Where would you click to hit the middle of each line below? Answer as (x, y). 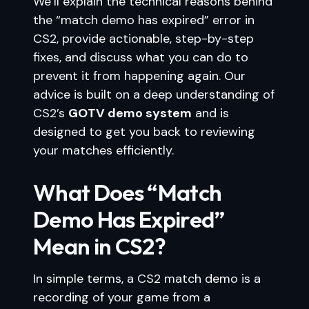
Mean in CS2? (100, 246)
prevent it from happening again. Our (139, 76)
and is (210, 113)
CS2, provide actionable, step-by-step (143, 39)
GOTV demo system (130, 113)
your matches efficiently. (103, 150)
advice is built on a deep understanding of (154, 94)
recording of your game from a (122, 297)
